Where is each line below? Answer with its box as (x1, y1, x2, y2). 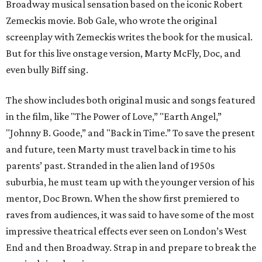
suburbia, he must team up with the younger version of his (6, 176, 254, 188)
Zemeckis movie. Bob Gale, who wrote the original (6, 15, 217, 27)
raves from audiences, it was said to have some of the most (6, 209, 254, 221)
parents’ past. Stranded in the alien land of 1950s (6, 160, 215, 172)
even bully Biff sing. (6, 64, 88, 76)
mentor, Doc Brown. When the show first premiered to (6, 192, 239, 205)
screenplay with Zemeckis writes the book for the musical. (6, 31, 253, 43)
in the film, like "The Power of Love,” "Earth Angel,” (6, 111, 222, 123)
